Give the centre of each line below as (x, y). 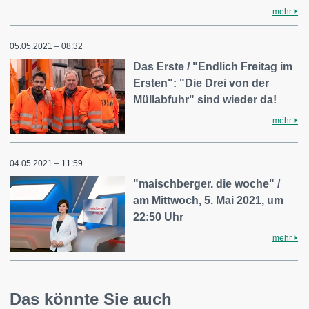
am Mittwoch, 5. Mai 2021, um (209, 201)
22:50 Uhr (159, 217)
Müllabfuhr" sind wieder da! (205, 99)
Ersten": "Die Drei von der (201, 83)
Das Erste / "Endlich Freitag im (213, 66)
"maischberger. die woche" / (207, 184)
